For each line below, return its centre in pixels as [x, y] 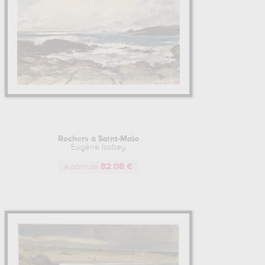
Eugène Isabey [98, 147]
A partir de [80, 167]
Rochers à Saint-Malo [98, 139]
